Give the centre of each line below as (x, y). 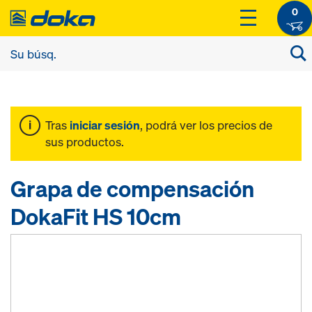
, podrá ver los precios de (206, 125)
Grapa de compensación (132, 189)
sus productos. (85, 142)
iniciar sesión (105, 125)
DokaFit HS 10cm (96, 217)
